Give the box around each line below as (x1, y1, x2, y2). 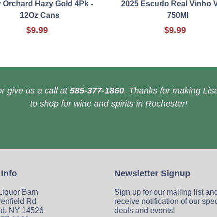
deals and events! (114, 206, 175, 215)
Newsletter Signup (114, 169, 190, 179)
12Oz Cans (19, 11, 60, 20)
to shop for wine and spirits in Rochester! (30, 99, 187, 109)
